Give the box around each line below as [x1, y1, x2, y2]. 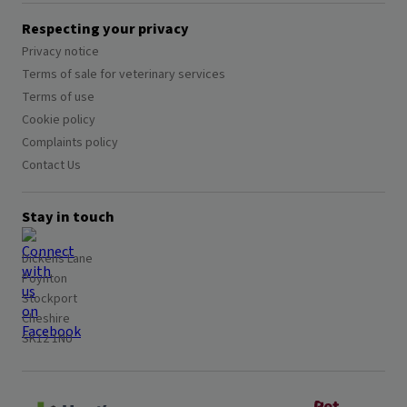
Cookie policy [22, 111, 95, 130]
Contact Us [22, 156, 81, 175]
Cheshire [22, 310, 70, 329]
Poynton [22, 270, 67, 289]
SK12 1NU [22, 330, 73, 349]
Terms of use [22, 88, 94, 107]
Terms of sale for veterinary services [22, 65, 225, 84]
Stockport [22, 290, 77, 309]
